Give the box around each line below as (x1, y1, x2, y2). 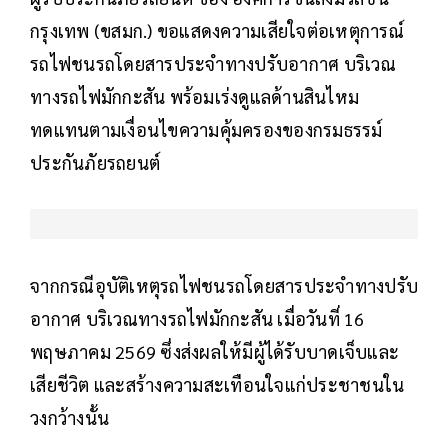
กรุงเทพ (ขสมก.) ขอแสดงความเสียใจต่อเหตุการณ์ (30, 19, 404, 43)
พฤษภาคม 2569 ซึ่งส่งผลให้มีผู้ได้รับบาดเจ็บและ (30, 340, 399, 364)
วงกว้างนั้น (30, 406, 109, 430)
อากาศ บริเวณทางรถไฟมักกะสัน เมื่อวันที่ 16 (30, 307, 365, 331)
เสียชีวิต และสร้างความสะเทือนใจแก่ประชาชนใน (30, 373, 405, 397)
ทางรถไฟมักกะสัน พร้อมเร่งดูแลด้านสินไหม (30, 85, 359, 109)
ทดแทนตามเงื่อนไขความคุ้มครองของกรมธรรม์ (30, 118, 383, 142)
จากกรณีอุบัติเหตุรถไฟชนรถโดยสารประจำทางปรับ (30, 274, 418, 298)
